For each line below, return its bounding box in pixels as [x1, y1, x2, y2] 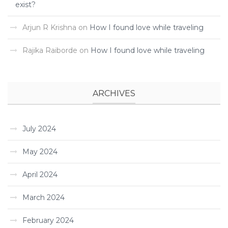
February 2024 [22, 216, 74, 225]
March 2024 [22, 193, 65, 202]
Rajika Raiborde [22, 46, 77, 55]
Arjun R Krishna [22, 23, 76, 32]
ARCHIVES [93, 89, 135, 98]
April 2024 [22, 170, 58, 179]
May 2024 [22, 147, 58, 156]
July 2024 [22, 124, 56, 133]
